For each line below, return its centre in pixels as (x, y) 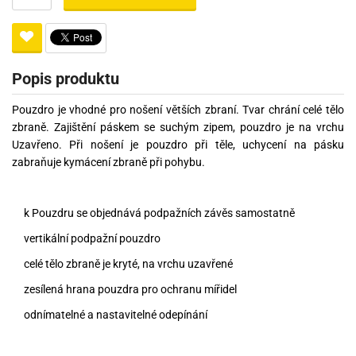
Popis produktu (66, 78)
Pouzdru (53, 213)
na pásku (319, 144)
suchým (179, 127)
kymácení (87, 162)
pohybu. (185, 162)
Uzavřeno (35, 144)
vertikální (46, 238)
